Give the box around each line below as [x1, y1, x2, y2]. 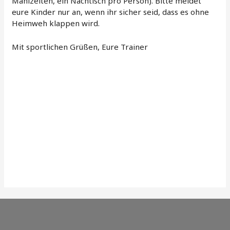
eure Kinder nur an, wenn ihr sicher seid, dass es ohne [12, 7, 209, 17]
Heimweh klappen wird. [12, 18, 100, 29]
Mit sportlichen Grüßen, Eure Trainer [12, 42, 148, 52]
